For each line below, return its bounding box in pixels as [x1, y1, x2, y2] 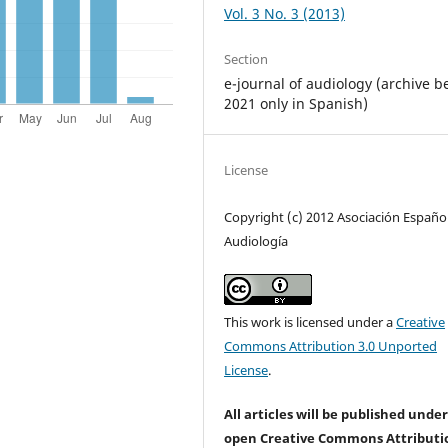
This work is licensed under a [224, 312, 397, 331]
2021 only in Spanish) [224, 94, 369, 114]
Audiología [224, 232, 289, 251]
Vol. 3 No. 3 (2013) [224, 4, 346, 24]
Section [224, 50, 269, 69]
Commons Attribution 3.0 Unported [224, 336, 438, 355]
